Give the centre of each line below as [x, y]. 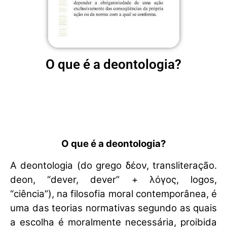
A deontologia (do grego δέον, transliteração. [113, 165]
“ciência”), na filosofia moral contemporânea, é [113, 194]
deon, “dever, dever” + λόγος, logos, [113, 179]
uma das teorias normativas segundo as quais [113, 208]
